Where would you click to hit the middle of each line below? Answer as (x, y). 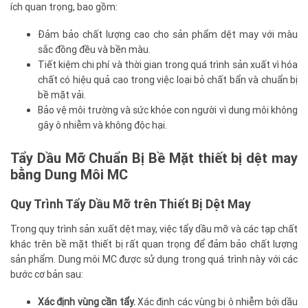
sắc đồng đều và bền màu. (94, 50)
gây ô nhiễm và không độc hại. (102, 125)
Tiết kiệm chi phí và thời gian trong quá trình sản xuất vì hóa (168, 65)
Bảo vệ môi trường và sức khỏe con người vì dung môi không (168, 110)
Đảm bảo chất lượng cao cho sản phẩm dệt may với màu (168, 35)
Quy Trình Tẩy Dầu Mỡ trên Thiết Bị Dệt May (131, 204)
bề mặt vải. (62, 95)
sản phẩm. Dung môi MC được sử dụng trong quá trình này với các (154, 260)
